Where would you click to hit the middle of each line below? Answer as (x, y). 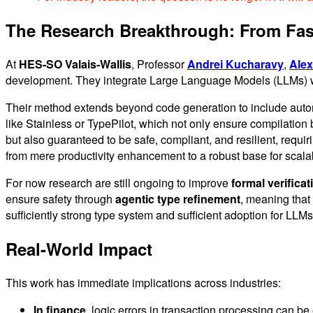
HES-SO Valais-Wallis (75, 64)
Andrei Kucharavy (235, 64)
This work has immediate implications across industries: (143, 282)
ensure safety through (60, 198)
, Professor (159, 64)
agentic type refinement (178, 198)
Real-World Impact (79, 248)
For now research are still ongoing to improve (118, 182)
